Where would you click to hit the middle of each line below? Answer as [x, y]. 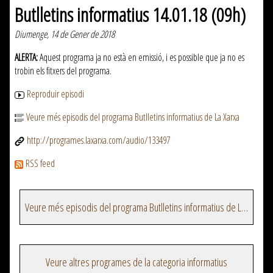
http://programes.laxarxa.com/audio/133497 [98, 140]
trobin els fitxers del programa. [63, 71]
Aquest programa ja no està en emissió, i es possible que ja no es [141, 58]
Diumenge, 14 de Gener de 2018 [65, 34]
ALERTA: [26, 58]
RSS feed [40, 164]
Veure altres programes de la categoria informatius [136, 262]
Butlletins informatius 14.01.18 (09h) [130, 15]
